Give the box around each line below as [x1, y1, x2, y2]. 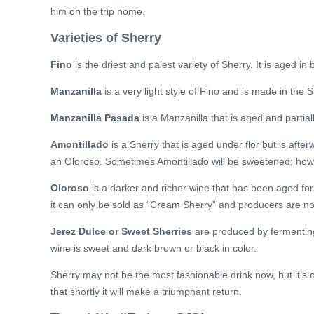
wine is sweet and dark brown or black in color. [50, 243, 257, 254]
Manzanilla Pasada [50, 112, 139, 124]
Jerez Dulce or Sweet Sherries [50, 226, 192, 238]
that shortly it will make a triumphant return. [50, 286, 242, 298]
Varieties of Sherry [50, 31, 161, 46]
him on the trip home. [50, 6, 145, 18]
